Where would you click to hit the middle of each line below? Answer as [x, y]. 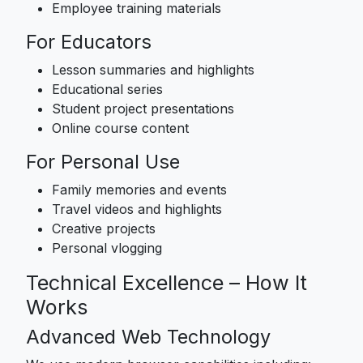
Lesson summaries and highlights [153, 69]
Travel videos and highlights [137, 209]
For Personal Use [103, 161]
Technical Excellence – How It [167, 282]
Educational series [107, 89]
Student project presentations [143, 108]
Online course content [120, 128]
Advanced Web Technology [148, 336]
